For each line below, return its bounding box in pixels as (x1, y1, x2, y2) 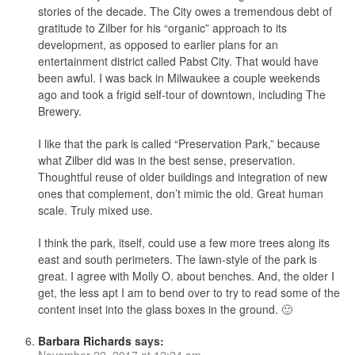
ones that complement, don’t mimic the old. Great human (37, 185, 323, 201)
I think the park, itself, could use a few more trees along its (37, 234, 330, 250)
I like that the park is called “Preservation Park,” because (37, 135, 320, 151)
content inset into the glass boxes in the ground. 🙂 (37, 300, 292, 317)
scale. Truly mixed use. (37, 201, 153, 218)
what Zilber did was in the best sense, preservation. (37, 151, 296, 168)
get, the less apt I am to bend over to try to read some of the (37, 284, 340, 300)
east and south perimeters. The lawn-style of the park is (37, 250, 317, 267)
